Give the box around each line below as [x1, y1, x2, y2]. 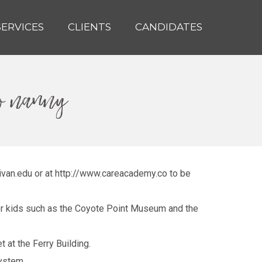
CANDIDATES [135, 21, 202, 33]
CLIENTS [68, 21, 111, 33]
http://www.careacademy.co [55, 168, 167, 180]
